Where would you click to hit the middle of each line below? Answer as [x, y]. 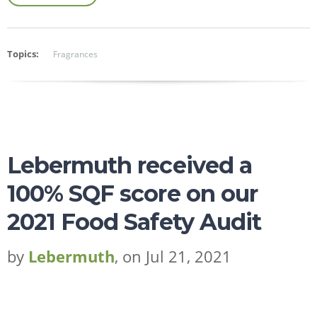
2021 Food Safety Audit [134, 221]
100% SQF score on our [132, 193]
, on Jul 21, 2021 [173, 256]
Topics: [23, 53]
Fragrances [75, 54]
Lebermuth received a [129, 165]
